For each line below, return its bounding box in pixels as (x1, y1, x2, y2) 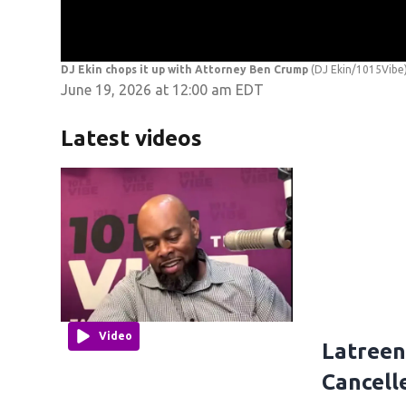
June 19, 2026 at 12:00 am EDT (61, 82, 265, 99)
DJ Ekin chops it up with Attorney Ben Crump (61, 63, 312, 76)
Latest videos (61, 126, 203, 151)
